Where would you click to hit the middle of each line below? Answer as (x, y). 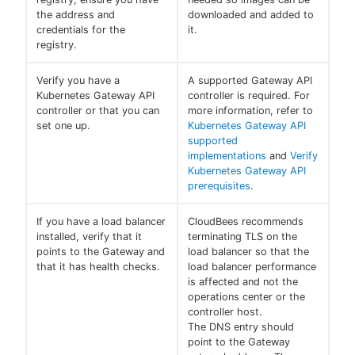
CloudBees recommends (246, 222)
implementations (227, 156)
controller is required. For (249, 96)
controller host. (225, 312)
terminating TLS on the (242, 237)
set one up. (63, 126)
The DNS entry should (241, 327)
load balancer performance (252, 267)
